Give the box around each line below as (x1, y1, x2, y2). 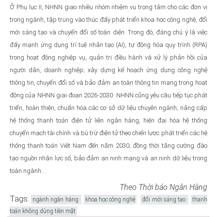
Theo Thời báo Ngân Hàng (120, 182, 207, 192)
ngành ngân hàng (32, 196, 80, 203)
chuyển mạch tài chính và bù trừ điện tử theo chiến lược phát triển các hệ (10, 129, 207, 137)
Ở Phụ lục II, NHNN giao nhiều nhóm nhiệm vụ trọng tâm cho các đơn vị (10, 3, 207, 11)
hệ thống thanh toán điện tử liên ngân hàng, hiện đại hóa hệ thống (10, 116, 207, 124)
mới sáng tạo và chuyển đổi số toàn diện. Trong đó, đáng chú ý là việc (10, 28, 207, 36)
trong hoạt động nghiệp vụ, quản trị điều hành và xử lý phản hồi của (10, 53, 207, 61)
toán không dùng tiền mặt (10, 207, 76, 215)
